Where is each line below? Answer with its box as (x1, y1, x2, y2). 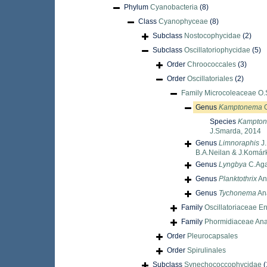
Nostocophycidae (184, 32, 241, 41)
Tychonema (219, 189, 256, 198)
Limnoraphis (219, 139, 259, 148)
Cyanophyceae (159, 17, 208, 26)
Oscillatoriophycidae (184, 46, 250, 55)
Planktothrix (219, 175, 257, 184)
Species (210, 117, 238, 126)
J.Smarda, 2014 (210, 127, 261, 136)
